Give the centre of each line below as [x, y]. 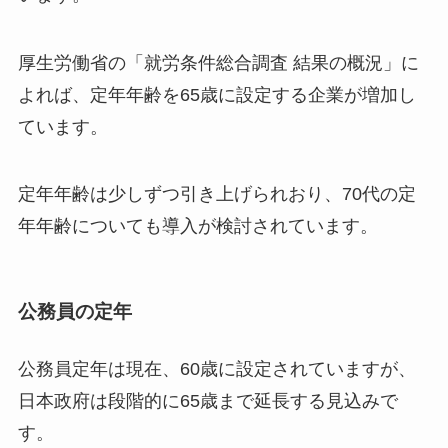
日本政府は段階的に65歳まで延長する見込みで [207, 401]
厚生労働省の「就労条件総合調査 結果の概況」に [218, 62]
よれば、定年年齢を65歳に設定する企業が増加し [216, 94]
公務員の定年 [74, 311]
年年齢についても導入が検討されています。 [197, 226]
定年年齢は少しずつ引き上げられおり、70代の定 [216, 194]
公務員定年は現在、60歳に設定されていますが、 [216, 369]
